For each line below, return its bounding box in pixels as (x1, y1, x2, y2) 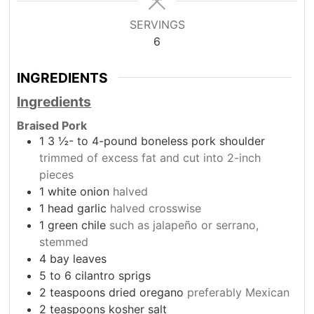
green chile (48, 218, 107, 233)
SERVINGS (129, 17, 185, 32)
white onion (48, 184, 110, 199)
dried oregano (109, 285, 184, 300)
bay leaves (50, 252, 107, 266)
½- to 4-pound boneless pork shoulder (58, 134, 266, 149)
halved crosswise (110, 201, 202, 216)
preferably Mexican (187, 285, 290, 300)
